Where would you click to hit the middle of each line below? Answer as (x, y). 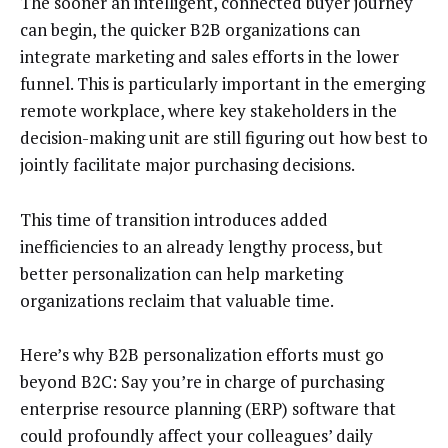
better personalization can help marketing (181, 273)
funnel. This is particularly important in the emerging (222, 84)
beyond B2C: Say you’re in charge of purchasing (202, 382)
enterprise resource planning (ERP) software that (208, 409)
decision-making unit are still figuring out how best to (224, 138)
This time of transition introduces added (174, 219)
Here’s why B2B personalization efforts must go (202, 355)
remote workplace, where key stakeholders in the (208, 111)
